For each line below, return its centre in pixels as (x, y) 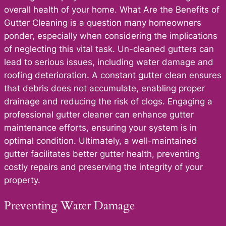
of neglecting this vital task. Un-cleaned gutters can (109, 49)
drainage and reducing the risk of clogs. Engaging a (108, 102)
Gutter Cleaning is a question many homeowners (103, 23)
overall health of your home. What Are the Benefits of (112, 10)
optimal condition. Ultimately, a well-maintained (101, 141)
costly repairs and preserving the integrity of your (103, 167)
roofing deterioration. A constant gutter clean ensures (113, 75)
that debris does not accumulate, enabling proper (104, 89)
